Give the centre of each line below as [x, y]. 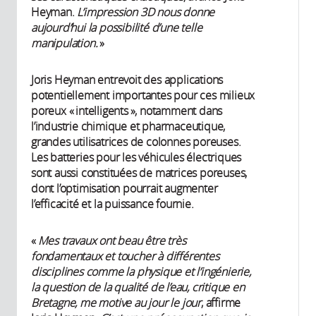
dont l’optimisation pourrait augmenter [124, 189]
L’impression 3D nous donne [146, 12]
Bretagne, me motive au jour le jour [116, 303]
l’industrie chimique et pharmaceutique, [128, 127]
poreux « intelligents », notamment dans [127, 111]
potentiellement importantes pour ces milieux [143, 96]
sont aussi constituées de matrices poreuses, [139, 173]
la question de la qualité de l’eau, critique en [138, 287]
